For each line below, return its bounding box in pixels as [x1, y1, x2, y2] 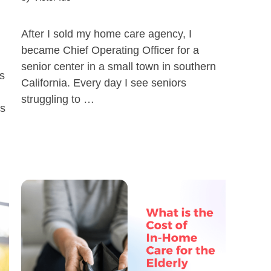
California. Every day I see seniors [21, 77, 186, 89]
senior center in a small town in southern [21, 60, 216, 73]
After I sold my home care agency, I [21, 28, 192, 40]
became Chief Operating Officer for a [21, 44, 199, 56]
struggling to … [21, 93, 94, 105]
